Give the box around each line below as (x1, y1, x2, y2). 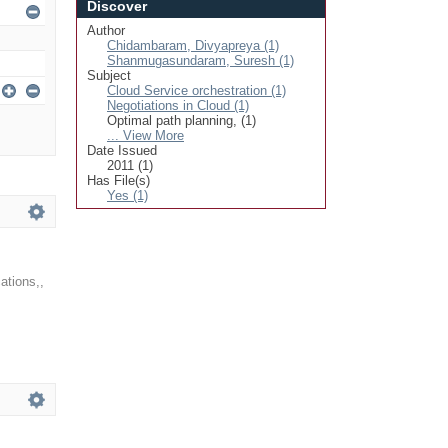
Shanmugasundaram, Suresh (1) (107, 53, 294, 68)
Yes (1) (107, 188, 148, 203)
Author (87, 23, 125, 38)
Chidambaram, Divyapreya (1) (107, 38, 279, 53)
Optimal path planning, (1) (107, 113, 256, 128)
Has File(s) (87, 173, 150, 188)
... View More (107, 128, 184, 143)
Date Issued (87, 143, 157, 158)
